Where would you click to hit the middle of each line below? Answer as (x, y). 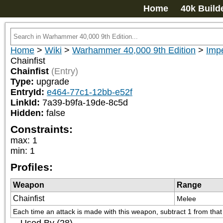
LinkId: (26, 103)
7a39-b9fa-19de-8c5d (85, 103)
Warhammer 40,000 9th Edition (134, 50)
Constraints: (42, 129)
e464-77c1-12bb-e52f (90, 92)
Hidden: (28, 113)
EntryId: (29, 92)
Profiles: (32, 167)
